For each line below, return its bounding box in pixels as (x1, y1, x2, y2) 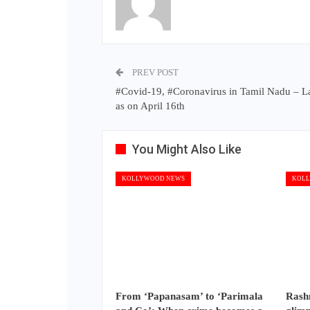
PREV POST (130, 67, 179, 78)
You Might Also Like (132, 142, 241, 157)
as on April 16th (116, 100, 185, 112)
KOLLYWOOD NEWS (122, 175, 185, 183)
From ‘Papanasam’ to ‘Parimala (116, 290, 263, 302)
